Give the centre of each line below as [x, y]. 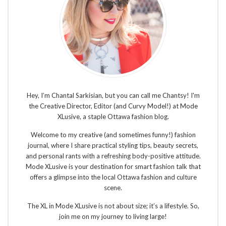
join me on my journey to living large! [113, 216]
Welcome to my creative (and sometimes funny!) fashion [113, 134]
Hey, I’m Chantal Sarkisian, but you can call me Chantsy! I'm [113, 95]
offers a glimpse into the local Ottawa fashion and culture [113, 177]
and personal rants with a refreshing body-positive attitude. [113, 156]
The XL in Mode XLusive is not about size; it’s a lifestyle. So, [113, 206]
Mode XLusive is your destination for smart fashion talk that [113, 166]
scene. [113, 187]
